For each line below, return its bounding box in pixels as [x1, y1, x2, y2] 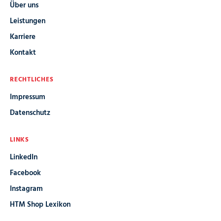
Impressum [10, 91, 45, 103]
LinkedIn [10, 151, 37, 163]
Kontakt [10, 46, 36, 59]
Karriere [10, 31, 36, 43]
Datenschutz [10, 107, 50, 119]
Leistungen [10, 15, 45, 27]
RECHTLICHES [10, 74, 54, 85]
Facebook [10, 167, 41, 179]
